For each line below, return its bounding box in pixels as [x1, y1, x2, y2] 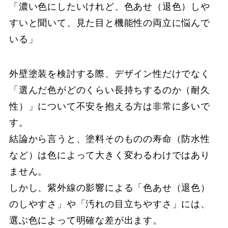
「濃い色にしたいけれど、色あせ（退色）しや [9, 1, 210, 12]
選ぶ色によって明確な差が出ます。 [9, 215, 162, 225]
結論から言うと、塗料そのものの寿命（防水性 [9, 133, 210, 144]
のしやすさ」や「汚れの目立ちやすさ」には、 [9, 198, 210, 209]
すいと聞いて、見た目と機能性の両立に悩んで [9, 17, 210, 28]
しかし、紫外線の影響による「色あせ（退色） [9, 182, 210, 193]
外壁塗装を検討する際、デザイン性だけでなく [9, 68, 210, 79]
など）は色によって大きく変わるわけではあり [9, 150, 210, 160]
